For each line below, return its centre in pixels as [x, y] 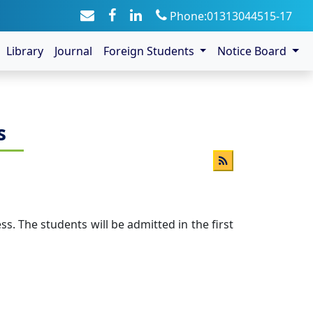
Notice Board [254, 51]
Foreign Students [150, 51]
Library [24, 51]
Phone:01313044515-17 [230, 16]
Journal [73, 51]
